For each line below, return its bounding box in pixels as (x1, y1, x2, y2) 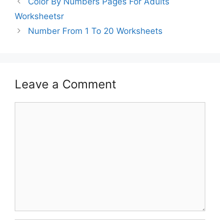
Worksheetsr (15, 11, 64, 21)
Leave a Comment (15, 77, 116, 91)
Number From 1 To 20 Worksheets (28, 26, 163, 36)
